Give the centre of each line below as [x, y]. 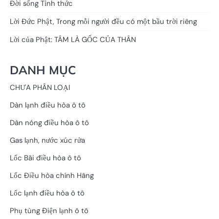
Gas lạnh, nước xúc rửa [47, 140]
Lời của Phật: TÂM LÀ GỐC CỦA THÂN [73, 40]
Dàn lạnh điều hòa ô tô [48, 105]
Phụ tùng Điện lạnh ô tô [49, 210]
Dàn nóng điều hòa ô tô [49, 122]
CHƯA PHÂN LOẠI [40, 87]
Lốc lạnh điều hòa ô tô [47, 193]
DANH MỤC [43, 70]
